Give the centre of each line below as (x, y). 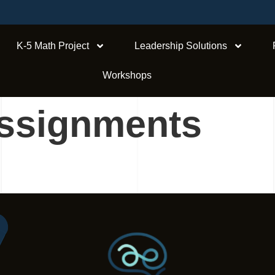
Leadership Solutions (181, 46)
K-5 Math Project (53, 46)
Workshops (127, 75)
